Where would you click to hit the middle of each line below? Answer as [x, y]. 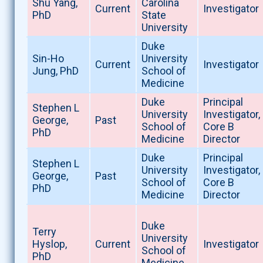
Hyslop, [49, 244]
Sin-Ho [48, 59]
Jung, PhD [55, 71]
